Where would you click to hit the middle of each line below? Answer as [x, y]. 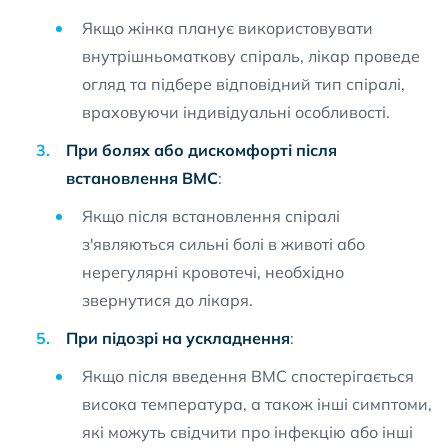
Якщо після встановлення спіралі [211, 216]
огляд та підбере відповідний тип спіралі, [243, 84]
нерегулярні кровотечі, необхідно [213, 272]
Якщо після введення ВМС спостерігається [248, 376]
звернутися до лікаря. [167, 300]
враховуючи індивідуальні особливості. [236, 112]
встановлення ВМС [142, 178]
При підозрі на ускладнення [178, 338]
